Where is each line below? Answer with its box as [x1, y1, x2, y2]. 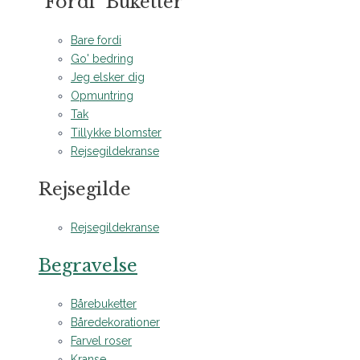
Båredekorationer [71, 316, 160, 329]
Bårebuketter [71, 297, 137, 310]
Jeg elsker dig [71, 71, 145, 84]
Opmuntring [71, 89, 133, 102]
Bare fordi [71, 34, 121, 47]
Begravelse [39, 255, 137, 276]
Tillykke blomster [71, 126, 162, 139]
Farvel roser [71, 334, 132, 347]
